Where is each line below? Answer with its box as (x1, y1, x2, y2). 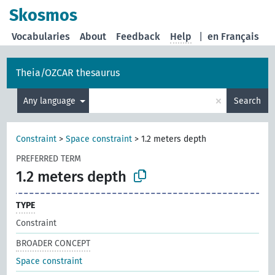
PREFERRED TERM (16, 153, 82, 164)
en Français (207, 31, 260, 42)
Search (233, 95, 261, 106)
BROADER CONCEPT (16, 238, 91, 249)
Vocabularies (12, 31, 71, 42)
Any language (23, 95, 78, 106)
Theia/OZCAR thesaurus (16, 67, 120, 79)
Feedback (116, 31, 161, 42)
